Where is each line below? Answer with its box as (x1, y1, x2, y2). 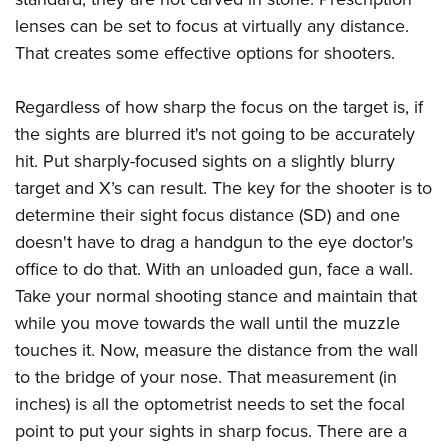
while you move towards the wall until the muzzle (15, 310, 400, 337)
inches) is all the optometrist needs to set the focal (15, 391, 405, 418)
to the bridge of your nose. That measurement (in (15, 364, 397, 391)
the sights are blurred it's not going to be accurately (15, 121, 415, 148)
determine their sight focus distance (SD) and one (15, 202, 400, 229)
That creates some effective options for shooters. (15, 40, 395, 67)
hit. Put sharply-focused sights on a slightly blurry (15, 148, 395, 175)
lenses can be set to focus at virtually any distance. (15, 13, 409, 40)
